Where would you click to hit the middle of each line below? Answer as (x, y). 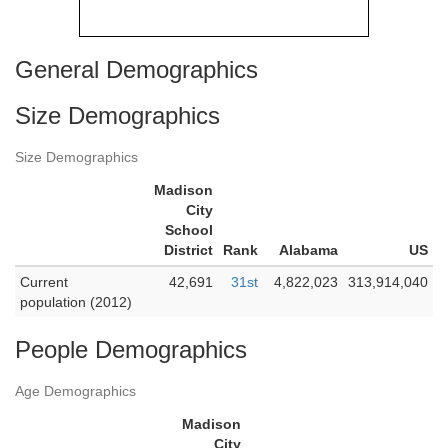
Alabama (308, 250)
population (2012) (76, 302)
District (188, 250)
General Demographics (136, 69)
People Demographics (131, 349)
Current (44, 282)
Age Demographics (75, 391)
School (189, 230)
